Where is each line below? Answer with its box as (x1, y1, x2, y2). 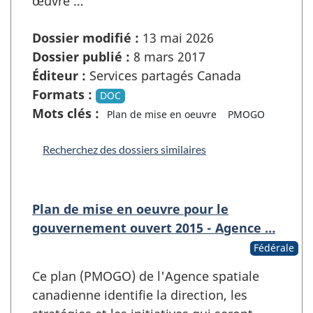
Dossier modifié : (32, 29, 139, 47)
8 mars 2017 (130, 48, 205, 66)
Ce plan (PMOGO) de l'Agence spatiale (32, 268, 259, 285)
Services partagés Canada (86, 67, 241, 85)
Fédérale (254, 241, 295, 255)
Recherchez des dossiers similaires (43, 143, 206, 156)
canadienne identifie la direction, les (32, 286, 247, 304)
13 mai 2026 (139, 29, 214, 47)
